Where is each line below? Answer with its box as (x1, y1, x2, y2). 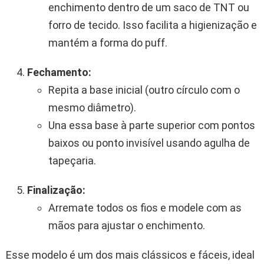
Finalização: (27, 183, 85, 196)
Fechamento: (27, 65, 91, 78)
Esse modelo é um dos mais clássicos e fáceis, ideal (6, 248, 255, 261)
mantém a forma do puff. (48, 36, 167, 49)
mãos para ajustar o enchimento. (48, 219, 205, 232)
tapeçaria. (48, 154, 96, 167)
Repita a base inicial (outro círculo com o (48, 83, 240, 96)
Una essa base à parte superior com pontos (48, 118, 255, 131)
